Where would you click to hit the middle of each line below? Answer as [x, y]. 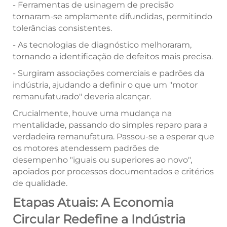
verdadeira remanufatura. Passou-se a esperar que [113, 137]
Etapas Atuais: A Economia [93, 203]
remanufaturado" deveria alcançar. [82, 97]
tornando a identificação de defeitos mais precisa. [113, 57]
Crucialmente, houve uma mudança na [92, 113]
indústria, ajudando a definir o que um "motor [105, 85]
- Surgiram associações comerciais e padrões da [108, 73]
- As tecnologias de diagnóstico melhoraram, [102, 45]
